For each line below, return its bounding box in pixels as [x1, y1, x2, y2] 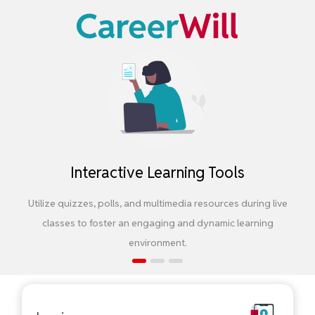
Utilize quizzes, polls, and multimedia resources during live [27, 197, 288, 210]
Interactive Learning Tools [70, 162, 245, 182]
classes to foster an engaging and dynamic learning [41, 217, 274, 229]
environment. [128, 236, 187, 249]
